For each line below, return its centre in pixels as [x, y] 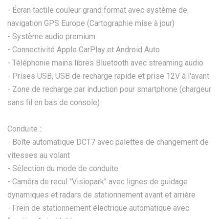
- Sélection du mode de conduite [63, 168]
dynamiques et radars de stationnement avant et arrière [101, 195]
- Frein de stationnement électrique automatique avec [98, 208]
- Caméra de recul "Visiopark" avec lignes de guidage [98, 181]
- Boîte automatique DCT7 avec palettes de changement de [108, 142]
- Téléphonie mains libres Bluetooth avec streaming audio [105, 63]
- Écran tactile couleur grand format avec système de [97, 10]
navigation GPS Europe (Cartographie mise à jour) [91, 23]
